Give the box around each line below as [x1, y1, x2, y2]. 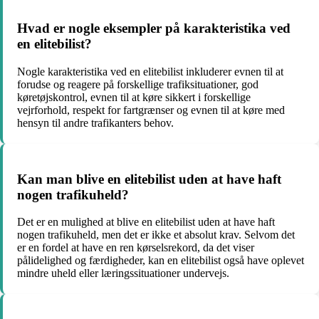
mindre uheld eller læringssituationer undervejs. [17, 267, 229, 280]
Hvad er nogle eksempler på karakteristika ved [17, 21, 291, 36]
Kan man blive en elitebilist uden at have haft [17, 171, 281, 187]
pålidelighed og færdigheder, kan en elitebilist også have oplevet [17, 254, 304, 267]
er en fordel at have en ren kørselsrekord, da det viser [17, 241, 254, 254]
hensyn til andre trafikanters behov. [17, 116, 174, 129]
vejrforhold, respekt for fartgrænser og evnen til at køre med [17, 103, 285, 116]
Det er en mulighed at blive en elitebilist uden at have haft [17, 216, 275, 229]
